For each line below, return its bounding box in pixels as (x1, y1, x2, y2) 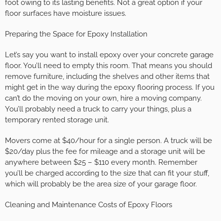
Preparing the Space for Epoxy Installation (5, 30, 147, 39)
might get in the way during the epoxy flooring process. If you (5, 83, 215, 92)
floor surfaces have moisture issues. (5, 9, 126, 18)
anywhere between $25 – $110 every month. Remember (5, 158, 197, 167)
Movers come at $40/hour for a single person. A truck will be (5, 136, 212, 146)
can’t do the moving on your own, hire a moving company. (5, 94, 202, 103)
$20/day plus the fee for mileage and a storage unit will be (5, 147, 205, 156)
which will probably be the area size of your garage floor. (5, 180, 197, 189)
